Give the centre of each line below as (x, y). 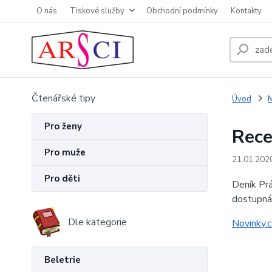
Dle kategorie (97, 222)
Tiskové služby (97, 11)
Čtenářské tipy (63, 98)
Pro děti (62, 178)
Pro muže (65, 152)
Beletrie (63, 260)
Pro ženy (63, 126)
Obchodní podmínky (182, 11)
